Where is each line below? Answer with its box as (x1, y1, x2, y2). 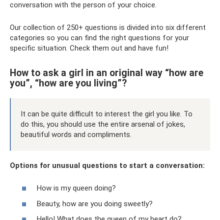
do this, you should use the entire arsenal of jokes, (21, 119, 185, 129)
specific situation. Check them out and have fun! (10, 43, 168, 53)
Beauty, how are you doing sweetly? (37, 199, 153, 208)
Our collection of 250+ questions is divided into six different (10, 23, 206, 32)
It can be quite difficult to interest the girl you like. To (21, 109, 192, 118)
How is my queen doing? (37, 184, 116, 193)
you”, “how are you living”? (10, 77, 127, 89)
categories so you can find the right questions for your (10, 33, 189, 42)
